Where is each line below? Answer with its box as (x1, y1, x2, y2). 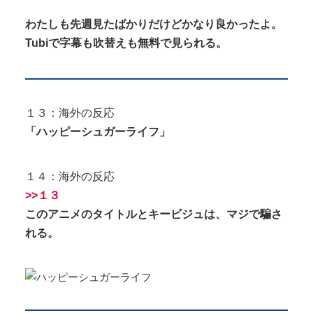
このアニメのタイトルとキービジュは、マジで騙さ (25, 208, 282, 220)
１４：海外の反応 (25, 170, 115, 182)
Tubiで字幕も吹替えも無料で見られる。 (25, 36, 227, 49)
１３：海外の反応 (25, 107, 115, 119)
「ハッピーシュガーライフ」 (25, 126, 170, 138)
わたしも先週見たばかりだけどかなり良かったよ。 (25, 17, 282, 30)
